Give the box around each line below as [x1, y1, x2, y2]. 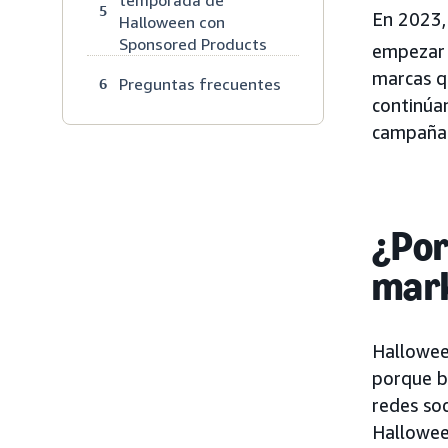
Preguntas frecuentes [119, 73, 281, 94]
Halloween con [119, 11, 225, 32]
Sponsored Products [119, 33, 267, 54]
